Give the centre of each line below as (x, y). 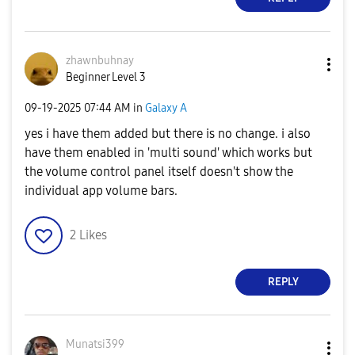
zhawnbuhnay (100, 60)
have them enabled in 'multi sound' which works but (168, 152)
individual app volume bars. (101, 190)
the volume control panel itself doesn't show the (159, 171)
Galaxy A (166, 109)
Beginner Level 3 (106, 77)
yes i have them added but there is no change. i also (168, 133)
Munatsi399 (95, 344)
